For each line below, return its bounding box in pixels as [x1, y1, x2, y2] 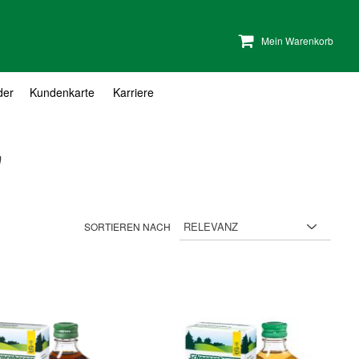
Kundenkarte [30, 83, 95, 100]
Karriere [113, 83, 154, 100]
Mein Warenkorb [261, 33, 334, 47]
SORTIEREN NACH [84, 220, 171, 233]
